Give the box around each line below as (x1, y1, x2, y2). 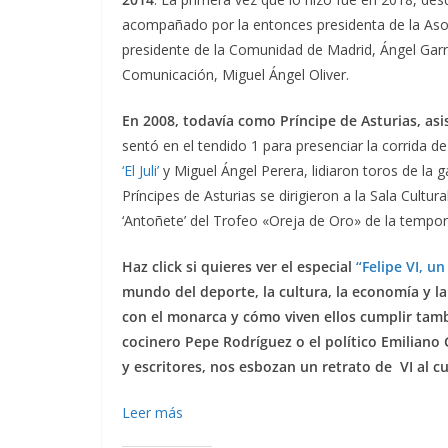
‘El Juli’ (122, 161, 159, 181)
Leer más (122, 403, 183, 423)
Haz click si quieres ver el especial (122, 257, 356, 277)
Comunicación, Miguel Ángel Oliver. (122, 65, 353, 85)
